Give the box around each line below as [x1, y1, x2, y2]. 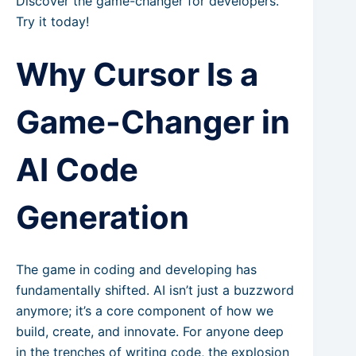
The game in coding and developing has [16, 261, 257, 277]
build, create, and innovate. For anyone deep [16, 323, 284, 339]
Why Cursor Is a [16, 55, 258, 94]
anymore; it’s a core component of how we [16, 303, 273, 319]
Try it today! [16, 14, 89, 29]
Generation [16, 198, 189, 237]
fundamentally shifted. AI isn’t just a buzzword [16, 282, 294, 298]
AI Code [16, 150, 138, 189]
